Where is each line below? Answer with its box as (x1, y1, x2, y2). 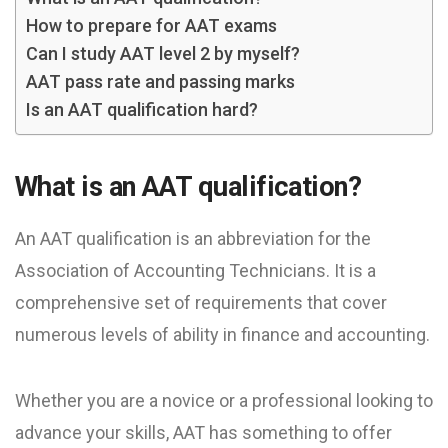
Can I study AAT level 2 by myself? (26, 43, 300, 64)
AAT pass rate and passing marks (26, 71, 295, 92)
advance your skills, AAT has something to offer (15, 422, 392, 443)
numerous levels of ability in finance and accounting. (15, 324, 430, 345)
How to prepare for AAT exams (26, 15, 277, 36)
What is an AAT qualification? (15, 171, 362, 203)
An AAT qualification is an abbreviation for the (15, 228, 371, 249)
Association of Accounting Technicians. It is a (15, 260, 376, 281)
